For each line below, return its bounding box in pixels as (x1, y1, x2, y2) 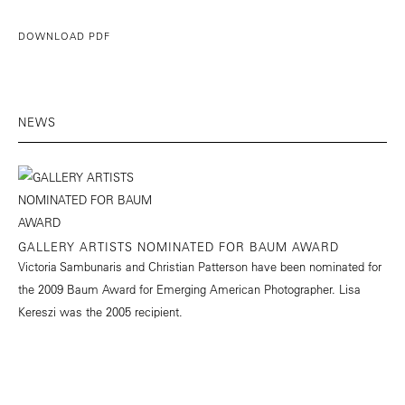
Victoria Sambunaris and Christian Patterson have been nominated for (18, 259, 381, 275)
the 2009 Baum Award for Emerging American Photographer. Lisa (18, 281, 361, 297)
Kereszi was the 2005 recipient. (18, 304, 183, 320)
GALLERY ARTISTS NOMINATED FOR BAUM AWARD (18, 239, 339, 255)
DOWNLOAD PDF (18, 29, 110, 43)
